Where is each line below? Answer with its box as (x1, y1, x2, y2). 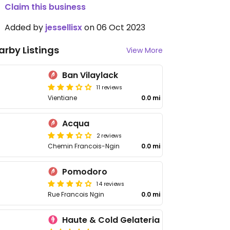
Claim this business (5, 1, 86, 13)
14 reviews (97, 179, 125, 187)
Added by (5, 22, 45, 33)
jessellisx (45, 22, 82, 33)
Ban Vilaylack (62, 69, 119, 81)
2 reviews (97, 131, 122, 139)
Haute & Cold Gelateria (62, 214, 160, 226)
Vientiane (48, 93, 78, 102)
